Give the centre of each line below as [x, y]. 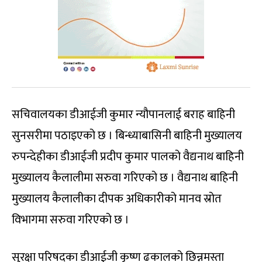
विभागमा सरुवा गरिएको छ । [70, 220]
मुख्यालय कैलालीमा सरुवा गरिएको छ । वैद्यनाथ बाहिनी [125, 178]
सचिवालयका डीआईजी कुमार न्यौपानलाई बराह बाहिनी [123, 115]
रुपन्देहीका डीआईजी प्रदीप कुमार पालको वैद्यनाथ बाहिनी [128, 157]
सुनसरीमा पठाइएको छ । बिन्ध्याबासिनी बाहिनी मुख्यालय [127, 136]
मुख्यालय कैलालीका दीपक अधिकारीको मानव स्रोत [117, 199]
